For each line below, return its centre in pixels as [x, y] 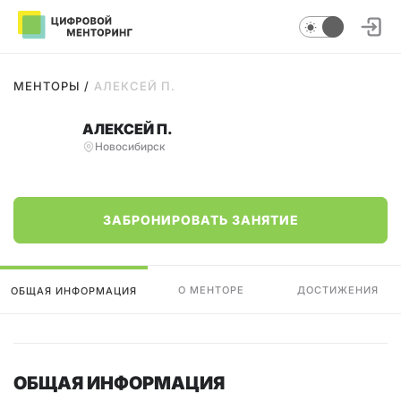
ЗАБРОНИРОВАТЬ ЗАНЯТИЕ [200, 220]
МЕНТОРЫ [47, 86]
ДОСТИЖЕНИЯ [337, 290]
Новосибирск [130, 146]
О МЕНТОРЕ [211, 290]
